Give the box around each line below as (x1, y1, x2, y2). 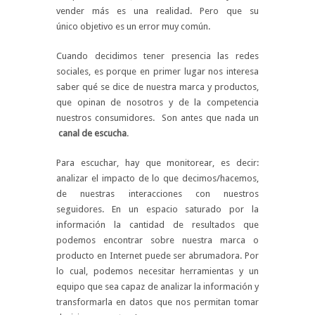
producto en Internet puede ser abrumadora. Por (56, 250, 259, 261)
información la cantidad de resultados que (56, 219, 259, 230)
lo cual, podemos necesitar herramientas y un (56, 266, 259, 276)
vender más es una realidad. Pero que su (56, 6, 259, 16)
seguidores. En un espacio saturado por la (56, 204, 259, 214)
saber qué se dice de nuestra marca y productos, (56, 82, 259, 92)
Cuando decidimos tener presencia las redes (56, 51, 259, 61)
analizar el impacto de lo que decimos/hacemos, (56, 173, 259, 184)
